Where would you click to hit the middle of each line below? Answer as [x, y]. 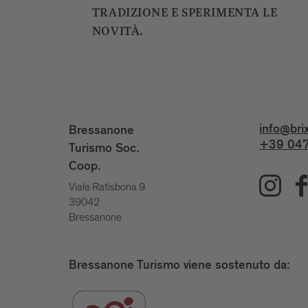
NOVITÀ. [118, 32]
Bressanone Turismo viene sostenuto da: [179, 267]
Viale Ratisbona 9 [107, 187]
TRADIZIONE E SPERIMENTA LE [185, 13]
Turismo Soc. [103, 150]
